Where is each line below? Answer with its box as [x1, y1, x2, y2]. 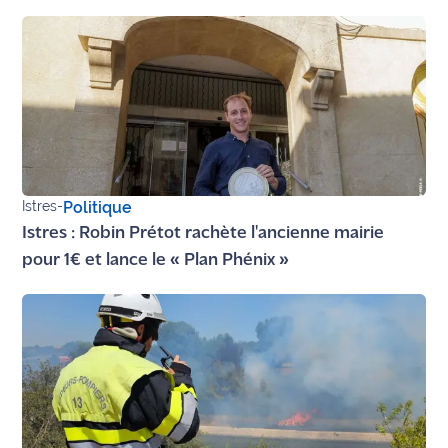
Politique [63, 197, 133, 217]
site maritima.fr [32, 8, 140, 25]
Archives [32, 54, 93, 71]
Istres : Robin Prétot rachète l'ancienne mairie [22, 223, 385, 243]
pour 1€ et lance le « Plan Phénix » [22, 250, 290, 270]
